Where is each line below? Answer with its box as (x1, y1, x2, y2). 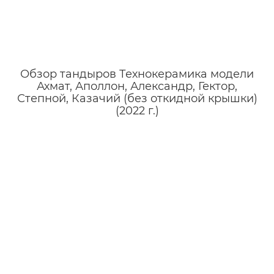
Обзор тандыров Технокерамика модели (20, 67, 254, 81)
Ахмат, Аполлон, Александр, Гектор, (37, 79, 237, 93)
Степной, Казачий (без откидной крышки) (17, 91, 257, 105)
